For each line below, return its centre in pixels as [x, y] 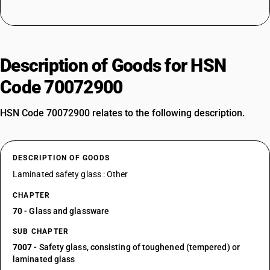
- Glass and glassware [66, 211]
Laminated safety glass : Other [71, 174]
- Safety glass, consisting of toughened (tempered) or [136, 247]
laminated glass [44, 259]
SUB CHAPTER [41, 231]
